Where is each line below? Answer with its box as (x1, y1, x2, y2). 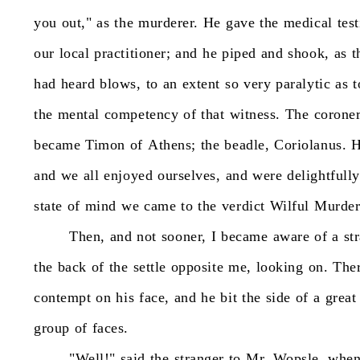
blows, (100, 76, 141, 92)
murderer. (138, 14, 198, 31)
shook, (288, 45, 329, 61)
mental (57, 106, 100, 122)
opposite (170, 259, 224, 275)
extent (182, 76, 221, 92)
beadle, (224, 137, 270, 153)
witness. (229, 106, 280, 122)
